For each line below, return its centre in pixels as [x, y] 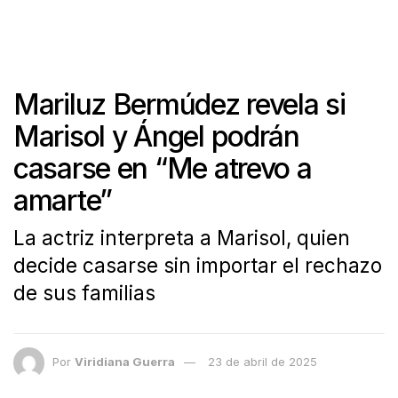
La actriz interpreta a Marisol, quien [182, 237]
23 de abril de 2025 [263, 361]
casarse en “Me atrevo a [163, 168]
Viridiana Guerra [125, 361]
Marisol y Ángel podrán [156, 136]
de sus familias [84, 292]
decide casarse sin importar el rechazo [198, 265]
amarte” [63, 200]
